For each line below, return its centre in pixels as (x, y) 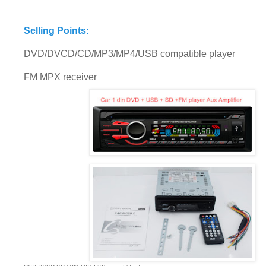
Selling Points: (56, 30)
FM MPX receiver (61, 77)
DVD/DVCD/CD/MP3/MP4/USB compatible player (129, 53)
